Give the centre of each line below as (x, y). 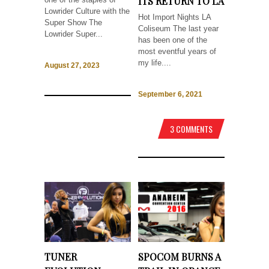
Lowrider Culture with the (87, 11)
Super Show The (73, 22)
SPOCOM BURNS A (180, 257)
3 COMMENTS (191, 129)
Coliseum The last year (178, 28)
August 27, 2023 (72, 66)
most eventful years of (177, 51)
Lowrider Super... (74, 34)
